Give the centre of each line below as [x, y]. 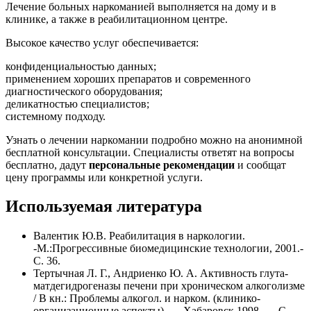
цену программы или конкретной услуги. [104, 177]
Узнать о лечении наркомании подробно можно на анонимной [154, 140]
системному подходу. [56, 116]
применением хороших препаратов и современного [128, 78]
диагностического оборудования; [84, 91]
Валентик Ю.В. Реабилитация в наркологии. [139, 236]
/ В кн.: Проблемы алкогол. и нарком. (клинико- [147, 299]
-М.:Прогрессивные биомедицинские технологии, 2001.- [168, 249]
